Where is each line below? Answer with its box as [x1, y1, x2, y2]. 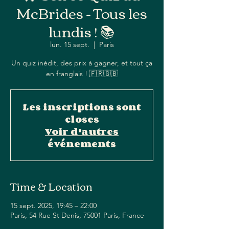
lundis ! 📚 [49, 17, 115, 44]
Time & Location [10, 176, 93, 195]
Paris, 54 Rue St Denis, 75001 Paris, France [10, 211, 144, 220]
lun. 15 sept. [50, 40, 89, 49]
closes [64, 111, 99, 127]
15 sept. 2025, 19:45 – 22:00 [10, 201, 97, 210]
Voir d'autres [45, 124, 119, 139]
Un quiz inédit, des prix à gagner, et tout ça [11, 58, 152, 67]
